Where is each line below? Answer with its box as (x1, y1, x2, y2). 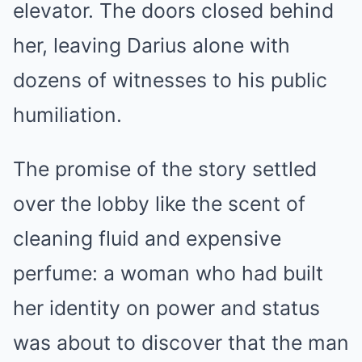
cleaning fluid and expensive (13, 226, 281, 251)
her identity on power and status (13, 296, 320, 321)
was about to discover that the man (13, 330, 349, 356)
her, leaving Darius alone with (13, 33, 290, 58)
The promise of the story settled (13, 157, 317, 182)
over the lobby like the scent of (13, 192, 305, 217)
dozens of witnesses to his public (13, 68, 327, 93)
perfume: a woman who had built (13, 261, 323, 286)
